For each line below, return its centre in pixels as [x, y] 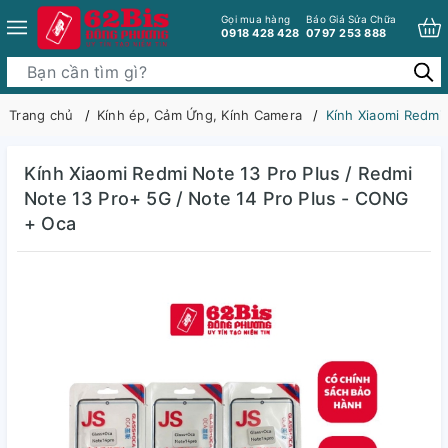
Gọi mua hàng [255, 18]
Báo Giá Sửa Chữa [351, 18]
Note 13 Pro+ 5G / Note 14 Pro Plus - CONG [216, 198]
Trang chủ [41, 115]
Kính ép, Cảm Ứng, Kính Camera [199, 115]
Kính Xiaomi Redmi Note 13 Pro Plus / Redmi [218, 173]
